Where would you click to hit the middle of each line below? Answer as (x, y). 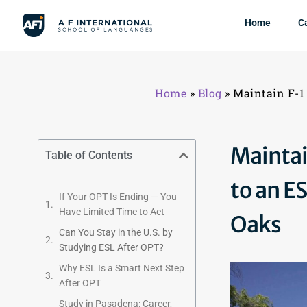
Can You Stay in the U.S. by (116, 232)
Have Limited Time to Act (112, 212)
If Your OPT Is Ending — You (118, 197)
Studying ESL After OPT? (111, 247)
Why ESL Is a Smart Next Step (122, 268)
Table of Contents (89, 155)
